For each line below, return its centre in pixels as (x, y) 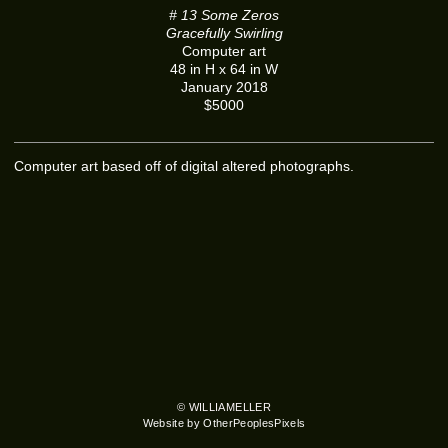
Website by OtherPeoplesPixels (224, 423)
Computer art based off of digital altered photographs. (184, 166)
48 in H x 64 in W (224, 69)
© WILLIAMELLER (224, 407)
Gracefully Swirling (224, 33)
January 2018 (224, 87)
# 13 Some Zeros (224, 15)
